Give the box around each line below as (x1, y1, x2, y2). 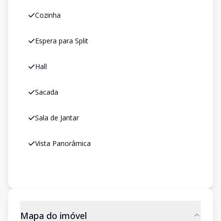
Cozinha (35, 10, 61, 20)
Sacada (35, 87, 58, 97)
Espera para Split (35, 36, 88, 45)
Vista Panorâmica (35, 139, 91, 148)
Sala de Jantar (35, 113, 79, 122)
